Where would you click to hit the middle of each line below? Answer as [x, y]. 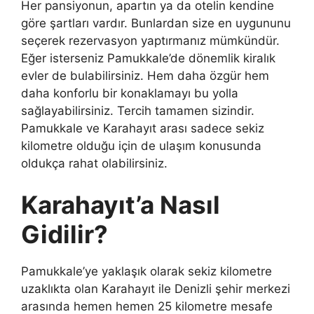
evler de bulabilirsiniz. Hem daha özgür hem [145, 75]
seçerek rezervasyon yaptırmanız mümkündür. [150, 40]
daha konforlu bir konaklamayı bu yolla [130, 93]
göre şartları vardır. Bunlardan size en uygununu [156, 23]
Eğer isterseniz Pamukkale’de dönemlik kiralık [148, 58]
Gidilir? [64, 234]
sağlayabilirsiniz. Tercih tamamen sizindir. [138, 110]
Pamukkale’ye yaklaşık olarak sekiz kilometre [146, 272]
